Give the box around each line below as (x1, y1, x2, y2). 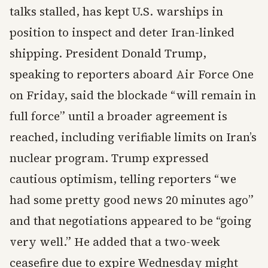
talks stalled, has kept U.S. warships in (10, 4, 223, 19)
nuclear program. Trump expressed (10, 150, 209, 166)
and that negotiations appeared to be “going (10, 213, 251, 229)
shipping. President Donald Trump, (10, 45, 206, 61)
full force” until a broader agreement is (10, 108, 227, 124)
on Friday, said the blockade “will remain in (10, 87, 256, 103)
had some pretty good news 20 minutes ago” (10, 192, 254, 208)
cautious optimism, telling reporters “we (10, 171, 236, 187)
